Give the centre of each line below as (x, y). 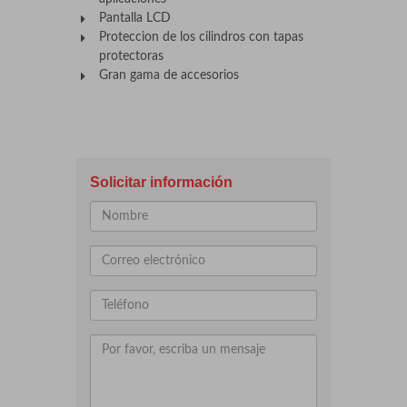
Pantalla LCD (134, 18)
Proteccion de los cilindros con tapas (201, 37)
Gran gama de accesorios (169, 75)
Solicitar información (161, 182)
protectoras (131, 56)
